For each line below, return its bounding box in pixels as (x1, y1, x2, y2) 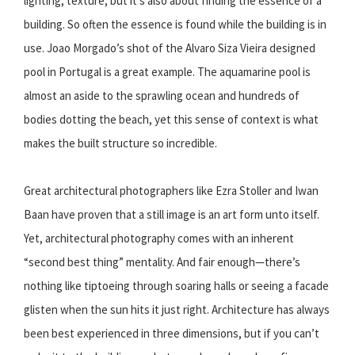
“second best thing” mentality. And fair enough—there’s (24, 254, 300, 270)
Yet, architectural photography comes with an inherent (24, 231, 294, 246)
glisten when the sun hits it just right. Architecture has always (24, 302, 330, 318)
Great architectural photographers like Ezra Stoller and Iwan (24, 183, 319, 199)
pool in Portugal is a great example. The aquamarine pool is (24, 64, 311, 80)
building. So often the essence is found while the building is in (24, 17, 326, 32)
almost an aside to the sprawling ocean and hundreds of (24, 88, 300, 104)
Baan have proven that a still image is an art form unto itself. (24, 207, 319, 223)
